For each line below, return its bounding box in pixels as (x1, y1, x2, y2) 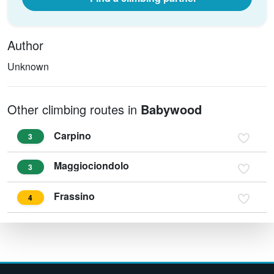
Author (7, 35, 43, 54)
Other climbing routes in (7, 100, 141, 118)
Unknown (7, 59, 49, 73)
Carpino (54, 128, 91, 143)
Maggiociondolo (54, 158, 129, 173)
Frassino (54, 189, 95, 204)
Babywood (141, 100, 202, 118)
